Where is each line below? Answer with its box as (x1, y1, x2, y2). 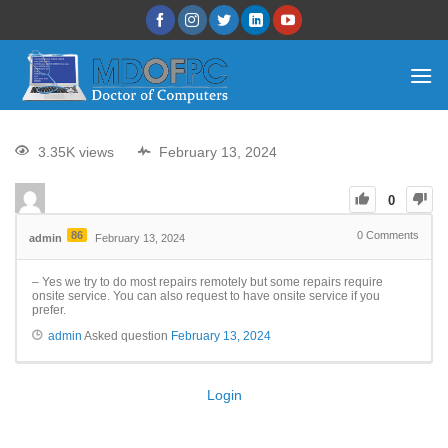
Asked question (82, 329, 171, 344)
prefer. (32, 303, 66, 318)
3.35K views (38, 144, 114, 161)
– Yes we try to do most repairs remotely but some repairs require (32, 275, 383, 290)
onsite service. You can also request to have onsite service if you (32, 289, 380, 304)
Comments (363, 229, 419, 242)
